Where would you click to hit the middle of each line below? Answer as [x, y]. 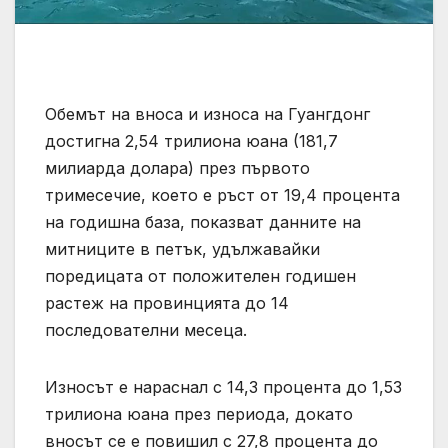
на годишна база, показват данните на [203, 221]
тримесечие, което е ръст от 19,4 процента [222, 194]
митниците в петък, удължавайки [182, 248]
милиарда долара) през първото [177, 167]
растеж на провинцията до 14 [167, 302]
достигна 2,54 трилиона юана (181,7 [191, 140]
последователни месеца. [146, 329]
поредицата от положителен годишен [200, 275]
